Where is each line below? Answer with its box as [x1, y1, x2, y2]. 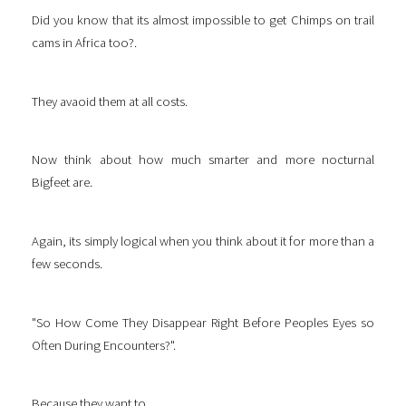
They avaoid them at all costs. [32, 92, 188, 110]
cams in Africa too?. [32, 34, 137, 51]
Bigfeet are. [32, 174, 92, 191]
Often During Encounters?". [32, 336, 176, 353]
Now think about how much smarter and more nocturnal [32, 151, 374, 169]
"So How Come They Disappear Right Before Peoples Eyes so [32, 314, 374, 331]
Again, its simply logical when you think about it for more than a [32, 232, 374, 249]
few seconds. [32, 255, 102, 272]
